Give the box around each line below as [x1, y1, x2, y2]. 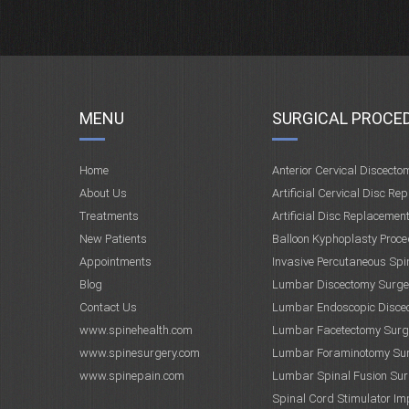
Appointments [79, 255, 152, 268]
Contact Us [79, 300, 137, 314]
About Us [79, 186, 127, 200]
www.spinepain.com [79, 369, 184, 383]
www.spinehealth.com [79, 323, 193, 337]
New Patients [79, 232, 147, 246]
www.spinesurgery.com [79, 346, 200, 360]
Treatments [79, 209, 139, 223]
